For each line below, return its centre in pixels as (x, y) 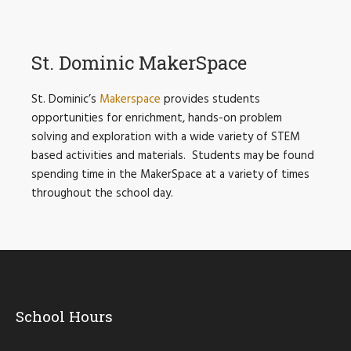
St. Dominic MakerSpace (139, 63)
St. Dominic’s (65, 100)
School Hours (65, 317)
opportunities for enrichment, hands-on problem (156, 119)
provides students (210, 100)
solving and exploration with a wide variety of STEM (165, 138)
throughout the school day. (102, 194)
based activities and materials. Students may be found (172, 156)
